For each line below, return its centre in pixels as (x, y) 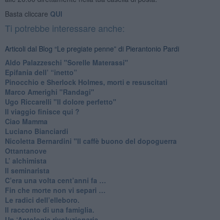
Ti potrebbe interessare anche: (65, 28)
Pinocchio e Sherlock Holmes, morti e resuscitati (86, 82)
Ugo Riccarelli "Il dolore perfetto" (60, 101)
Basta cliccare (27, 14)
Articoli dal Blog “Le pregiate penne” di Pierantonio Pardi (92, 48)
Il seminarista (27, 170)
